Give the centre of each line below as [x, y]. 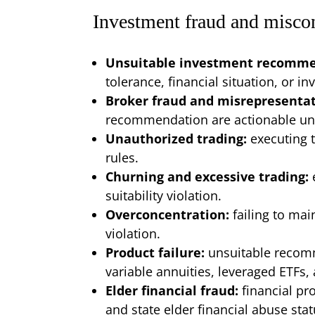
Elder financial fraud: [174, 290]
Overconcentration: [169, 214]
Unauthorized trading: [178, 138]
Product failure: [157, 252]
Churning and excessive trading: [209, 176]
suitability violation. [163, 195]
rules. [122, 157]
